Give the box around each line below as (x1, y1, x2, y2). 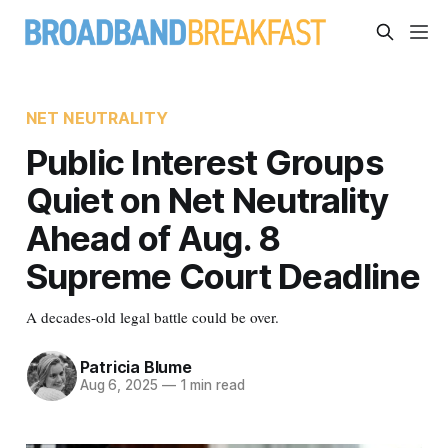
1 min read (175, 377, 245, 394)
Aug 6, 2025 (79, 377, 158, 394)
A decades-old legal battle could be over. (25, 306, 279, 327)
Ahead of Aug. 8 (25, 216, 281, 259)
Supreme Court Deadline (25, 254, 420, 297)
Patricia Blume (79, 357, 192, 378)
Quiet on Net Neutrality (25, 178, 389, 221)
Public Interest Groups (25, 140, 384, 183)
